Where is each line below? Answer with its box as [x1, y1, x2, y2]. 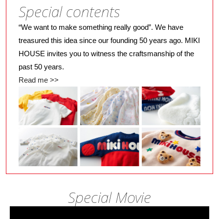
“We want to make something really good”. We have [19, 22, 183, 31]
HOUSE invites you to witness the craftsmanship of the [19, 49, 194, 58]
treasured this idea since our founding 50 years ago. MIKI [19, 36, 200, 44]
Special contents [19, 1, 120, 22]
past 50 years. [19, 62, 64, 71]
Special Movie [68, 187, 151, 207]
